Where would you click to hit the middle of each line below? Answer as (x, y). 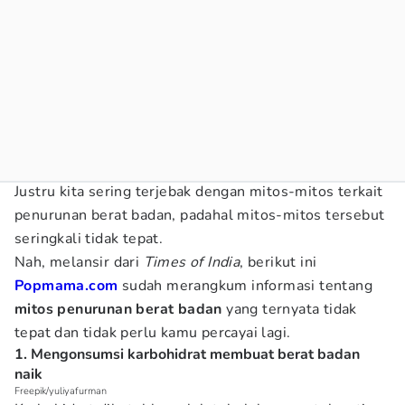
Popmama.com (66, 286)
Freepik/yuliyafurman (61, 391)
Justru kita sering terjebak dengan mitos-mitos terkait (199, 192)
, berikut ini (278, 262)
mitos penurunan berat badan (118, 309)
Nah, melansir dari (79, 262)
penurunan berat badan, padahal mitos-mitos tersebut (200, 215)
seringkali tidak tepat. (89, 239)
